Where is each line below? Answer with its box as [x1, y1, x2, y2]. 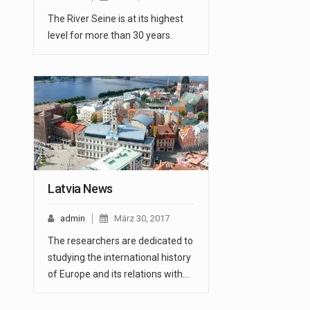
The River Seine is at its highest [48, 13, 183, 25]
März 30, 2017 [114, 213, 170, 224]
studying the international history [48, 252, 191, 264]
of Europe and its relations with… [48, 268, 189, 280]
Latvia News [48, 181, 113, 197]
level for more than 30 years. [48, 30, 172, 42]
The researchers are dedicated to [48, 235, 193, 247]
